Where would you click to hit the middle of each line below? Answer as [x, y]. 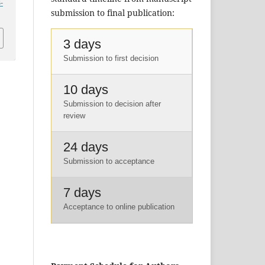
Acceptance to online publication [119, 207]
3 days [82, 44]
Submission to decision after [112, 104]
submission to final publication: [113, 13]
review [74, 116]
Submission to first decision [111, 59]
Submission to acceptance [109, 161]
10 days [86, 90]
